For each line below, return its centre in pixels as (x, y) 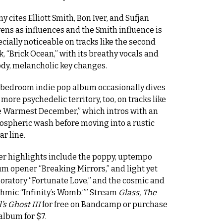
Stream (104, 193)
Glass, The (138, 193)
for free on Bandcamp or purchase (104, 204)
